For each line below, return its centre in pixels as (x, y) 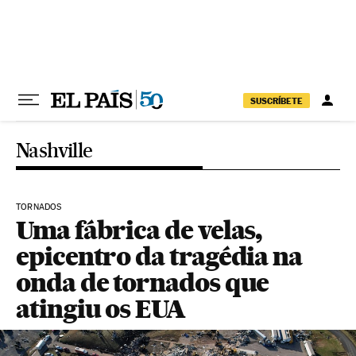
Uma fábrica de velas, (139, 230)
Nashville (54, 150)
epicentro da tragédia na (159, 256)
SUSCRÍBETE (277, 101)
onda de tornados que (143, 282)
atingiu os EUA (101, 309)
